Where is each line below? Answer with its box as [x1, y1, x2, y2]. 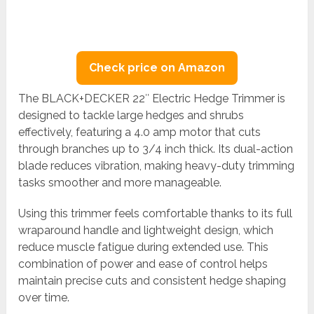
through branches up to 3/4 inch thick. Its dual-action [18, 142, 294, 156]
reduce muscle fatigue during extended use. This [18, 240, 269, 254]
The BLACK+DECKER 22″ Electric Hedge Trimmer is [18, 91, 286, 105]
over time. [18, 290, 70, 304]
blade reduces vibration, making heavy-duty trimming [18, 158, 295, 172]
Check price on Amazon [88, 60, 225, 74]
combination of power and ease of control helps [18, 257, 268, 271]
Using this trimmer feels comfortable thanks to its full [18, 206, 293, 220]
